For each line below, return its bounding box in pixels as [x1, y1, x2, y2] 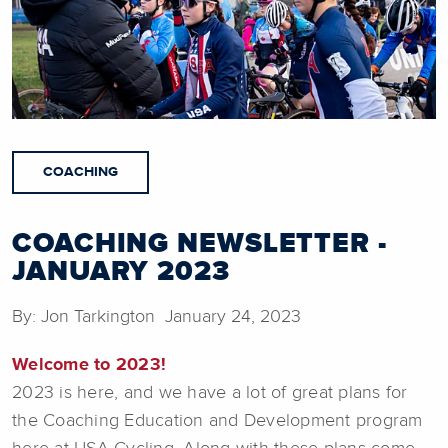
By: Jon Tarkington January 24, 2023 [12, 307, 301, 326]
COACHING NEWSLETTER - [12, 229, 387, 258]
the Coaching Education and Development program [12, 411, 423, 430]
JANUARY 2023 [12, 257, 230, 286]
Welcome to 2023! [12, 355, 166, 374]
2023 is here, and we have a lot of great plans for [12, 383, 408, 402]
